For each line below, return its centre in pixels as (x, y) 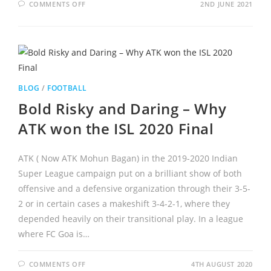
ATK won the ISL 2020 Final (116, 128)
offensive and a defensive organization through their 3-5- (134, 188)
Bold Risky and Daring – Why (122, 108)
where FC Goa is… (54, 233)
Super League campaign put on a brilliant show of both (130, 173)
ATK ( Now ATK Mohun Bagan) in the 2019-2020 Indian (128, 158)
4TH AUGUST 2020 (222, 264)
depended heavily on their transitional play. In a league (130, 218)
